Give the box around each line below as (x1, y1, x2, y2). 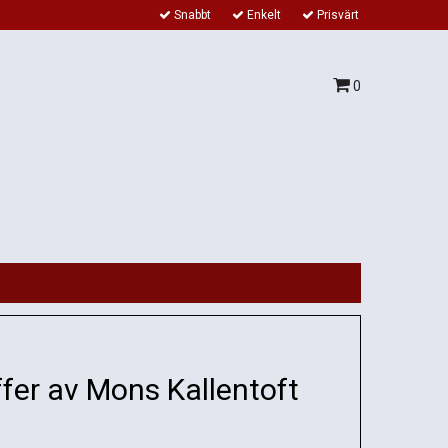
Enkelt (244, 8, 281, 22)
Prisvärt (314, 8, 359, 22)
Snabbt (171, 8, 211, 22)
